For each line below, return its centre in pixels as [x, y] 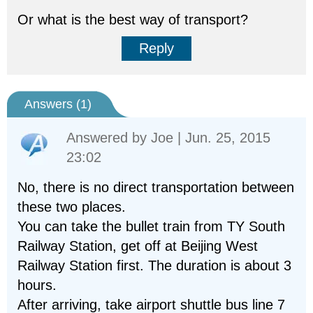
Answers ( [52, 104]
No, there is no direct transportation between [156, 187]
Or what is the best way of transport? [133, 20]
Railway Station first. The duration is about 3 [154, 265]
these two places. [72, 207]
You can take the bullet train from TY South [151, 226]
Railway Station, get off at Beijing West [138, 246]
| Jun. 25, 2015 [222, 138]
